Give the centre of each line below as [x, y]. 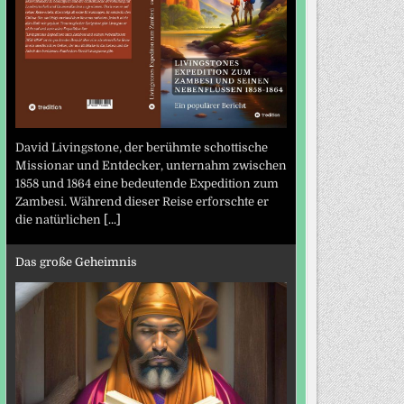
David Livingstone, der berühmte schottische [141, 148]
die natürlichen [59, 220]
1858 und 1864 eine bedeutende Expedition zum [147, 184]
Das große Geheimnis [76, 262]
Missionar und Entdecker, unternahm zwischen [151, 166]
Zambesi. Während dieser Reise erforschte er [142, 202]
